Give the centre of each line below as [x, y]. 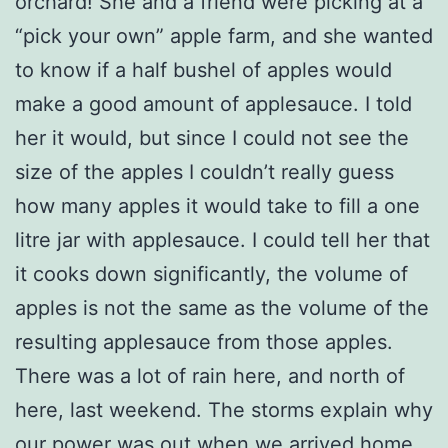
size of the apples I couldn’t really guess [204, 171]
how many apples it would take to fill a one [217, 205]
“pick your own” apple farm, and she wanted [224, 35]
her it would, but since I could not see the [212, 137]
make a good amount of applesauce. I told [213, 103]
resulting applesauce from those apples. [204, 341]
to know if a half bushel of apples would [203, 69]
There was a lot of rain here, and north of [210, 375]
